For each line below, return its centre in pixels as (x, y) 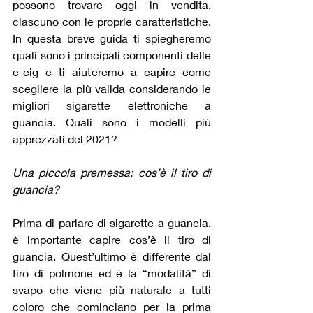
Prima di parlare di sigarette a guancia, (112, 223)
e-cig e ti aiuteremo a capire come (112, 72)
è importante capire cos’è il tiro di (112, 240)
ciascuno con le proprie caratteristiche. (112, 22)
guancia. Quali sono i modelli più (112, 122)
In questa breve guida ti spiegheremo (112, 38)
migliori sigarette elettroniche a (112, 105)
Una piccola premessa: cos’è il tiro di (112, 173)
